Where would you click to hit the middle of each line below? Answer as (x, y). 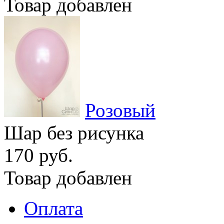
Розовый (120, 110)
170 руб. (38, 155)
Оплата (53, 208)
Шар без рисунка (74, 133)
